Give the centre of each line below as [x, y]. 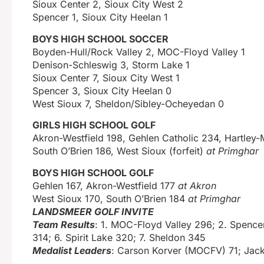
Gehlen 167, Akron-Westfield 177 [105, 185]
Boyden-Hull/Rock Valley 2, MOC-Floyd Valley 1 [139, 52]
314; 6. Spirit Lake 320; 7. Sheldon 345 [119, 237]
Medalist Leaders [72, 250]
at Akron [197, 185]
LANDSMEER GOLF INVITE [93, 211]
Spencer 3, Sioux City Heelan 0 [102, 90]
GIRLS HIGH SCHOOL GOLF [94, 125]
